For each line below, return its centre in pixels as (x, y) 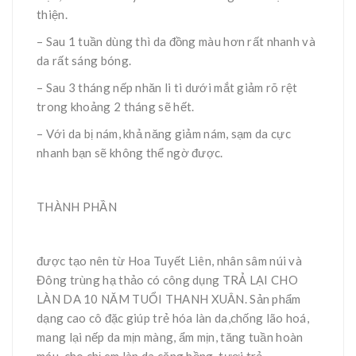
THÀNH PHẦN (77, 206)
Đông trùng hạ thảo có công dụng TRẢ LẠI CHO (167, 279)
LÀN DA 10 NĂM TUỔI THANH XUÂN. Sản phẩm (169, 298)
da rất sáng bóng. (84, 60)
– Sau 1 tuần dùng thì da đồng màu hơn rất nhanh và (176, 41)
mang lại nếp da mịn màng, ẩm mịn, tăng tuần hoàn (170, 337)
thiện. (52, 14)
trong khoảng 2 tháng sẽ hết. (116, 106)
